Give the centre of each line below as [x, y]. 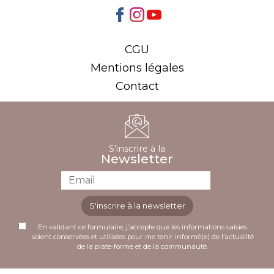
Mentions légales [137, 68]
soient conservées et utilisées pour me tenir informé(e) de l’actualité [143, 237]
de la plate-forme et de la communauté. [143, 247]
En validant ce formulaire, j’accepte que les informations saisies [143, 227]
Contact [137, 87]
